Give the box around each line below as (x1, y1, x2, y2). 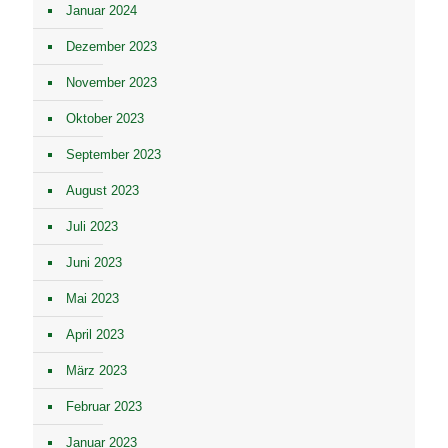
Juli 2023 (66, 219, 118, 234)
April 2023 (66, 327, 124, 342)
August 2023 (66, 183, 139, 198)
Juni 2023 (66, 255, 122, 270)
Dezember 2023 (66, 39, 157, 54)
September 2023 (66, 147, 161, 162)
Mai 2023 (66, 291, 119, 306)
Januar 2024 (66, 3, 137, 18)
